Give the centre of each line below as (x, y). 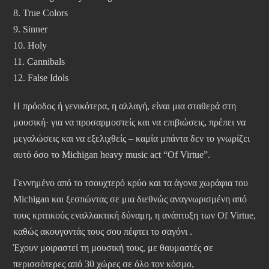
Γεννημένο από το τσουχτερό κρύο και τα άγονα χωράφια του (131, 183)
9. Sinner (30, 29)
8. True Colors (41, 13)
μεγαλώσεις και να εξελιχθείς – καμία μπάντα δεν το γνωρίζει (131, 138)
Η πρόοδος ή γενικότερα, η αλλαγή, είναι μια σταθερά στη (125, 106)
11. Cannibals (39, 61)
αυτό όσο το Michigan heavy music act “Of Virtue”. (112, 154)
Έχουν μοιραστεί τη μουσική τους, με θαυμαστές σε (113, 247)
